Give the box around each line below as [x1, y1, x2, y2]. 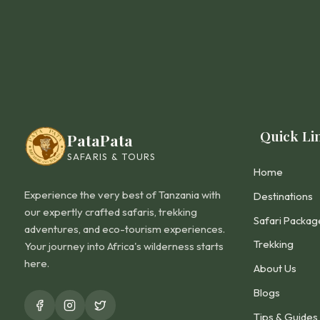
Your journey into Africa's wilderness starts [24, 239, 224, 253]
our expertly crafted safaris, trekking [24, 204, 197, 219]
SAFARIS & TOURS [66, 151, 156, 163]
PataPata [66, 130, 133, 151]
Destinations [254, 189, 314, 203]
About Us [254, 261, 297, 275]
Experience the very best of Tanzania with [24, 187, 221, 201]
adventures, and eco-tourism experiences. [24, 221, 225, 236]
